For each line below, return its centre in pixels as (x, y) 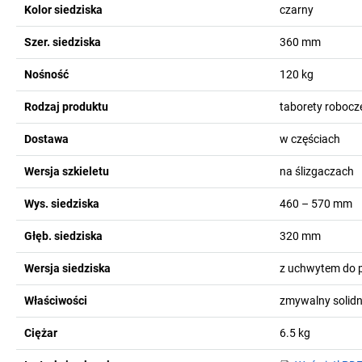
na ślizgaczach (316, 171)
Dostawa (46, 139)
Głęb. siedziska (63, 236)
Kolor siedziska (63, 10)
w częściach (309, 139)
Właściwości (56, 301)
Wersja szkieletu (67, 171)
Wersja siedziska (67, 268)
